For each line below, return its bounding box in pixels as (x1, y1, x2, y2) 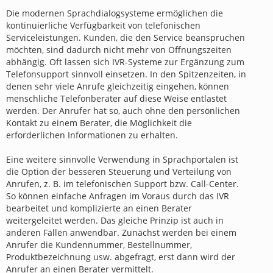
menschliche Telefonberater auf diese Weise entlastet (6, 92, 227, 104)
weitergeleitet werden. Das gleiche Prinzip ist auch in (6, 214, 224, 226)
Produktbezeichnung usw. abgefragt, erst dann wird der (6, 250, 235, 263)
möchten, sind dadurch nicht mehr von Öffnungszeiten (6, 43, 232, 55)
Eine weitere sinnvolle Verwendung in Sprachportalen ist (6, 153, 238, 165)
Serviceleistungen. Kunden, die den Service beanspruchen (6, 31, 245, 43)
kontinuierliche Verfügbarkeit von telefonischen (6, 19, 200, 31)
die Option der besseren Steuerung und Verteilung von (6, 165, 232, 177)
